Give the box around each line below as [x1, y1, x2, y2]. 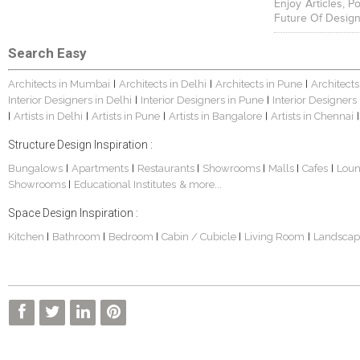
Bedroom [108, 231, 156, 243]
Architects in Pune [215, 78, 302, 91]
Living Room [244, 231, 305, 243]
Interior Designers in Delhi [8, 94, 132, 107]
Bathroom [52, 231, 103, 243]
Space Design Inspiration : [8, 207, 138, 220]
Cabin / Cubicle [162, 231, 239, 243]
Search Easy [8, 45, 87, 62]
